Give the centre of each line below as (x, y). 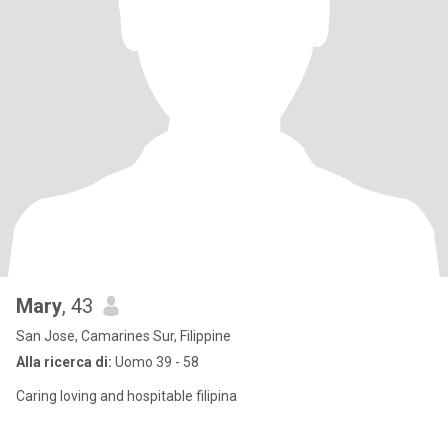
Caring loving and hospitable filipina (126, 396)
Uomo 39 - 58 (155, 362)
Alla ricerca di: (64, 362)
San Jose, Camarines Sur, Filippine (123, 336)
